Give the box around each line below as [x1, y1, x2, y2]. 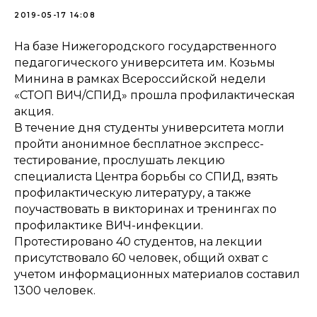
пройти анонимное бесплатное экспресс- [14, 137, 264, 151]
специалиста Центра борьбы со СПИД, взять [14, 170, 278, 183]
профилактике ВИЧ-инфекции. [14, 219, 203, 232]
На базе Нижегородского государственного [14, 40, 277, 53]
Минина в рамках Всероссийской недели [14, 72, 266, 86]
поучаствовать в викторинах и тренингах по [14, 202, 277, 216]
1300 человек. [14, 284, 96, 297]
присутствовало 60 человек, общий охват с [14, 251, 268, 265]
